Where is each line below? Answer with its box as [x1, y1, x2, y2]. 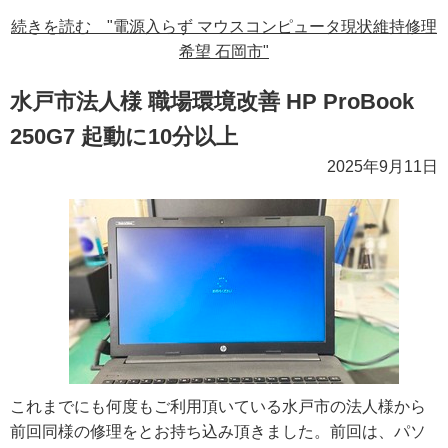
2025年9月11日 [327, 158, 438, 176]
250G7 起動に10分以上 [10, 124, 238, 150]
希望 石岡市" [179, 43, 269, 61]
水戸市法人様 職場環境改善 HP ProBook [10, 89, 414, 115]
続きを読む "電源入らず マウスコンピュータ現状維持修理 [11, 18, 437, 36]
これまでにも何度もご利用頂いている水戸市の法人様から [10, 398, 426, 416]
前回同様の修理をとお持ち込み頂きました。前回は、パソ [10, 423, 426, 441]
